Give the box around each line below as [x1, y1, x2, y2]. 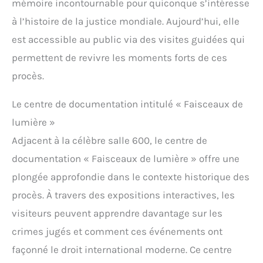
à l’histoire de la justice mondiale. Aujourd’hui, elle [12, 15, 240, 28]
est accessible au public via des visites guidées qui [12, 33, 245, 46]
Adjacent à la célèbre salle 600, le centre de [12, 134, 207, 147]
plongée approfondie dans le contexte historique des [12, 171, 249, 183]
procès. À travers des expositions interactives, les [12, 189, 235, 201]
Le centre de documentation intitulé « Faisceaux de [12, 98, 243, 110]
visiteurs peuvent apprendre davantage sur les [12, 207, 222, 220]
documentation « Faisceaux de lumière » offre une [12, 153, 240, 165]
